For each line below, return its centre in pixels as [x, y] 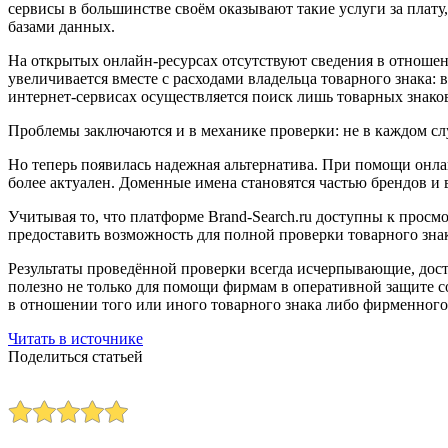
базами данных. [61, 27]
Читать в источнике [75, 339]
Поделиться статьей [75, 357]
